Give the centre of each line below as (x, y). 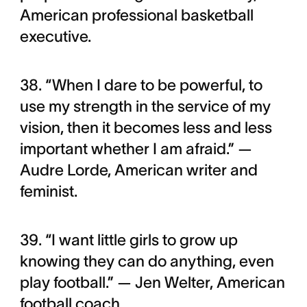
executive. (55, 36)
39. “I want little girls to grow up (128, 240)
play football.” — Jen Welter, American (152, 282)
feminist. (48, 191)
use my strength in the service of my (145, 106)
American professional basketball (136, 15)
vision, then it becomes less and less (146, 127)
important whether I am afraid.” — (136, 149)
